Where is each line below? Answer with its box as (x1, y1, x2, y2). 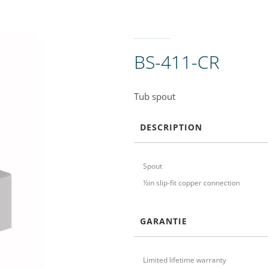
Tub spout (133, 89, 175, 103)
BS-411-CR (133, 49, 220, 74)
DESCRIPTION (139, 121, 202, 133)
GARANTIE (139, 215, 187, 227)
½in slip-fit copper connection (142, 178, 240, 188)
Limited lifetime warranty (142, 255, 226, 266)
